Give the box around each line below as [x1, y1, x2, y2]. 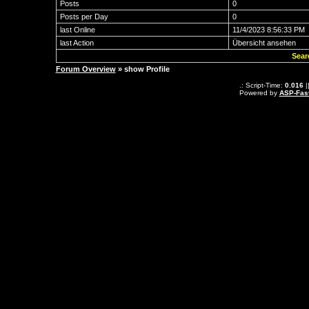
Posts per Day [59, 12, 108, 21]
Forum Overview [55, 65, 116, 73]
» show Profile [115, 65, 170, 73]
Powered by [239, 89, 279, 97]
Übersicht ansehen [232, 39, 296, 47]
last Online [59, 26, 95, 34]
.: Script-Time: [239, 81, 285, 89]
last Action [59, 39, 94, 47]
